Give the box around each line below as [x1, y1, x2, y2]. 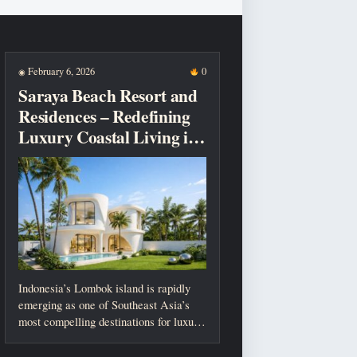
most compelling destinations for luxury [18, 313, 204, 330]
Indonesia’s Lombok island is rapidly [18, 280, 191, 296]
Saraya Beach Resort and [18, 83, 198, 108]
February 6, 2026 [25, 64, 96, 78]
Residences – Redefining [18, 104, 190, 129]
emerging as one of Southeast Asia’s [18, 296, 190, 313]
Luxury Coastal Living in [18, 124, 198, 150]
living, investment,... [18, 330, 115, 347]
